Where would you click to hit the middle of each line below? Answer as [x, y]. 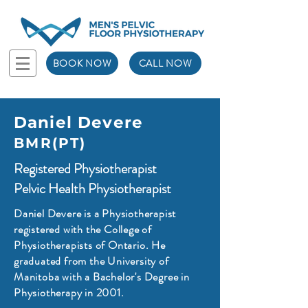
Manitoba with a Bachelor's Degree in [102, 277]
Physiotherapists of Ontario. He [90, 245]
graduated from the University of [91, 261]
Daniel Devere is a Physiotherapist [95, 213]
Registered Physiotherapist [85, 169]
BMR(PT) [50, 143]
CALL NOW [165, 63]
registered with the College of [83, 229]
